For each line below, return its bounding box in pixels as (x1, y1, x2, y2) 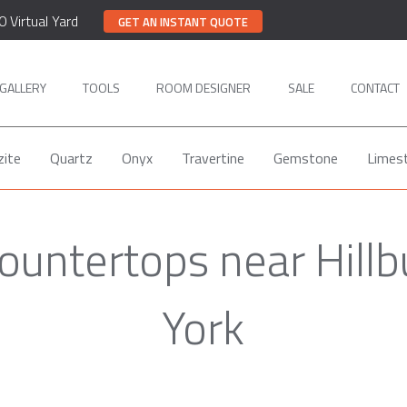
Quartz (49, 147, 93, 169)
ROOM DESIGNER (156, 77, 251, 97)
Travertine (181, 147, 244, 169)
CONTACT (351, 77, 400, 97)
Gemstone (273, 147, 338, 169)
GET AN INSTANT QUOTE (118, 12, 248, 31)
